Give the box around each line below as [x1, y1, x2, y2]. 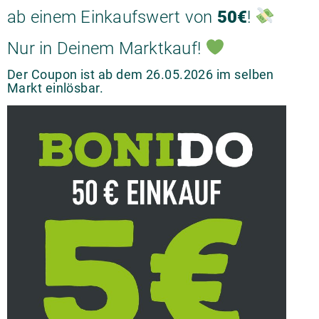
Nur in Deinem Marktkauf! [7, 38, 206, 58]
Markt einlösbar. [7, 80, 104, 95]
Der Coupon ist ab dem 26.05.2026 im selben [7, 67, 274, 82]
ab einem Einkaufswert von [7, 7, 217, 27]
